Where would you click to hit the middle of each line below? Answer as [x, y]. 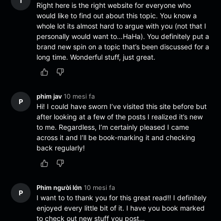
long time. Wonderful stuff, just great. [96, 57]
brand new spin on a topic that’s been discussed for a [123, 47]
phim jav [49, 96]
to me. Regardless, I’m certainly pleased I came [113, 127]
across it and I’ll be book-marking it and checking [116, 138]
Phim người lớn [59, 187]
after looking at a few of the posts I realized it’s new [120, 117]
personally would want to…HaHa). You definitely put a [123, 37]
